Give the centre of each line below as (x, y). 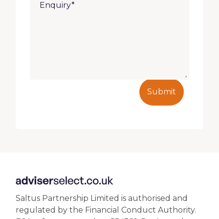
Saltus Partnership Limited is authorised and (102, 198)
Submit (162, 92)
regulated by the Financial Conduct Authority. (106, 210)
